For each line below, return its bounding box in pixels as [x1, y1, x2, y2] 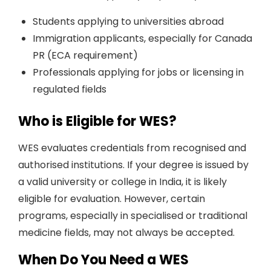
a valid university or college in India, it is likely [18, 175, 227, 189]
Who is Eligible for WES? [18, 112, 177, 131]
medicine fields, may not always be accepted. [18, 226, 235, 240]
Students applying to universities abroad [33, 15, 224, 28]
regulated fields [33, 82, 106, 96]
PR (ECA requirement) [33, 48, 138, 62]
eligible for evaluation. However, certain [18, 192, 205, 206]
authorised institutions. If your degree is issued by [18, 158, 249, 172]
